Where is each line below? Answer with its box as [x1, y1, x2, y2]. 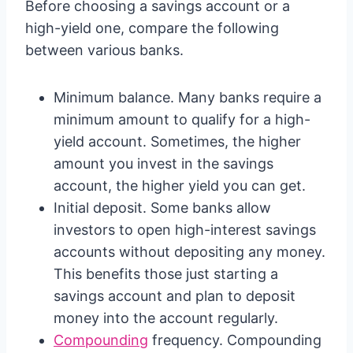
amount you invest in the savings [54, 155, 273, 172]
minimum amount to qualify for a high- [54, 111, 310, 128]
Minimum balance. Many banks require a [54, 89, 321, 106]
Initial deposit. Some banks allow [54, 199, 271, 216]
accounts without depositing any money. [54, 243, 325, 260]
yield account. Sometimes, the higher [54, 133, 301, 150]
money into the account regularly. [54, 310, 278, 326]
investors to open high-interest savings [54, 221, 316, 238]
